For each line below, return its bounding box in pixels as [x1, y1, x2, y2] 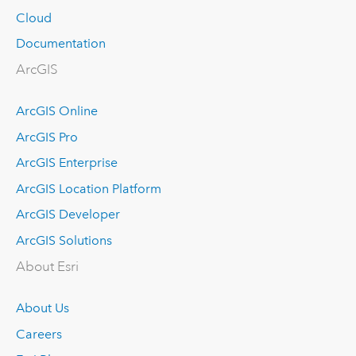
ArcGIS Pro [15, 129, 78, 145]
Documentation [15, 36, 106, 52]
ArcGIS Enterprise [15, 155, 118, 171]
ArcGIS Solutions [15, 233, 112, 249]
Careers [15, 326, 62, 342]
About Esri [15, 257, 79, 275]
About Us [15, 300, 69, 315]
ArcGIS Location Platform [15, 180, 161, 196]
